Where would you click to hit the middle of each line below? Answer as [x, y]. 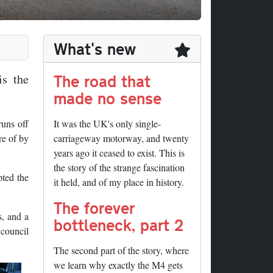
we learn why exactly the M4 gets [118, 265]
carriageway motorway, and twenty [121, 138]
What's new [95, 49]
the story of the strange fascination [119, 168]
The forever [94, 208]
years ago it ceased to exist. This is [119, 153]
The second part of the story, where [121, 250]
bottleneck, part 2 [119, 225]
